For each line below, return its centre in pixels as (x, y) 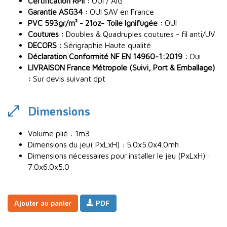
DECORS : (45, 45)
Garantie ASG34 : (58, 12)
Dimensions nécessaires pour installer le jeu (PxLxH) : (119, 156)
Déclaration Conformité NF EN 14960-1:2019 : (108, 56)
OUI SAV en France (121, 12)
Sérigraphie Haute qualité (106, 45)
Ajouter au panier (43, 203)
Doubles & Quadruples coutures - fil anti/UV (140, 34)
